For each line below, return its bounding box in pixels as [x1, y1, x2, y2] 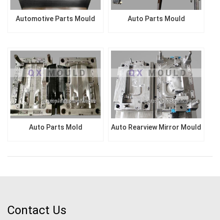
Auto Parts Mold [28, 123, 82, 131]
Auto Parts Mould [127, 14, 185, 23]
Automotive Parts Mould [16, 14, 96, 23]
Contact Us [7, 203, 66, 217]
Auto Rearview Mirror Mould [111, 123, 202, 131]
